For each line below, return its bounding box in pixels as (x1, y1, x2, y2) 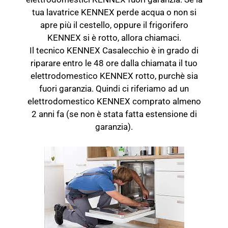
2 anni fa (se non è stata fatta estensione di (31, 109, 197, 119)
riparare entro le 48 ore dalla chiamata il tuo (31, 58, 197, 68)
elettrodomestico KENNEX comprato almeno (27, 96, 201, 106)
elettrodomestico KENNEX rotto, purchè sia (30, 71, 198, 81)
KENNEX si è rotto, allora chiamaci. (47, 33, 181, 43)
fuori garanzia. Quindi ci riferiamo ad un (39, 83, 189, 94)
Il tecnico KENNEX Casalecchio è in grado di (30, 45, 198, 55)
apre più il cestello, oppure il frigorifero (40, 20, 188, 30)
